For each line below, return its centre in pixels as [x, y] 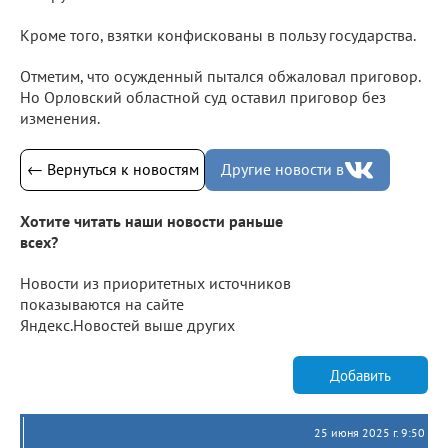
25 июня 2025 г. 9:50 [369, 433]
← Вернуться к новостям [112, 169]
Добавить [360, 375]
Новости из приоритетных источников [155, 283]
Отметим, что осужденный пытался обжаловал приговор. [220, 75]
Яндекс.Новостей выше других [127, 325]
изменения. [60, 117]
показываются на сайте [102, 304]
